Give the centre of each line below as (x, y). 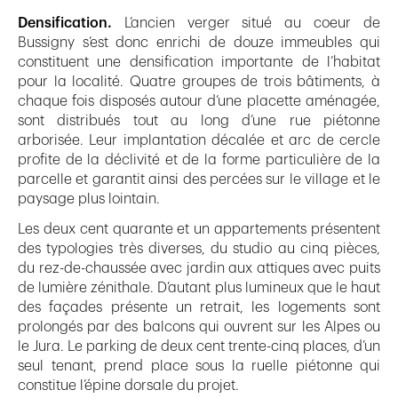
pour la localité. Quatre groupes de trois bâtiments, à (199, 81)
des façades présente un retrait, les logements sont (199, 307)
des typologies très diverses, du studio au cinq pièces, (199, 248)
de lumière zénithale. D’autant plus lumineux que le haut (199, 287)
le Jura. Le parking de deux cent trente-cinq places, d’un (199, 346)
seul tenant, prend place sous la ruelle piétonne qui (199, 366)
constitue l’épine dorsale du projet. (128, 385)
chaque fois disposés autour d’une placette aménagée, (199, 101)
